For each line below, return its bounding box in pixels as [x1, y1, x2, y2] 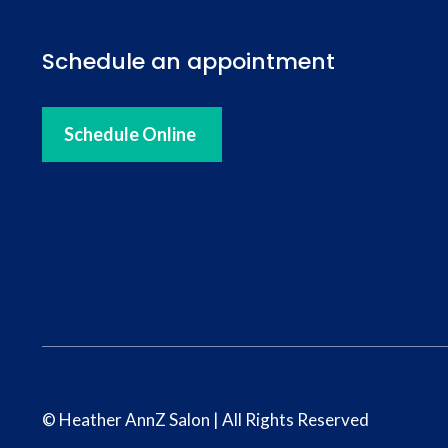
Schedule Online [64, 123, 196, 145]
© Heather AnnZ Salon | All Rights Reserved [42, 408, 369, 430]
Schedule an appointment [42, 46, 335, 77]
